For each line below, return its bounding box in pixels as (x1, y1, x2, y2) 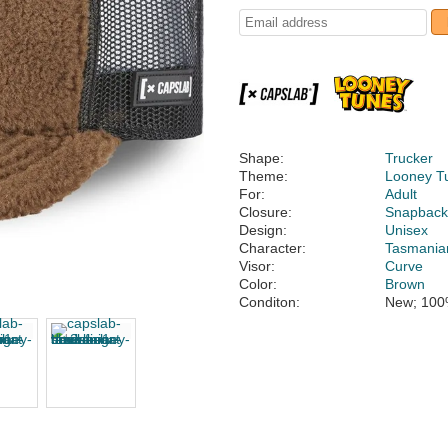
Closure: (239, 204, 292, 220)
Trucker (385, 150, 434, 166)
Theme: (239, 168, 288, 184)
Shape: (239, 150, 284, 166)
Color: (239, 276, 277, 292)
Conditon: (239, 294, 300, 310)
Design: (239, 222, 287, 238)
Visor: (239, 258, 275, 274)
